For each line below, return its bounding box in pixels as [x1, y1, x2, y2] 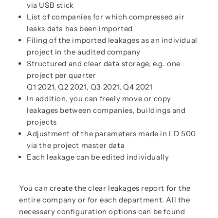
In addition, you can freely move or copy [27, 94, 172, 103]
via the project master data [27, 141, 125, 150]
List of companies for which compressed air [27, 12, 185, 21]
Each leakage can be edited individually [27, 152, 169, 162]
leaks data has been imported [27, 24, 133, 33]
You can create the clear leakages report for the [19, 183, 191, 193]
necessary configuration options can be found [19, 207, 185, 216]
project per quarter [27, 71, 96, 80]
